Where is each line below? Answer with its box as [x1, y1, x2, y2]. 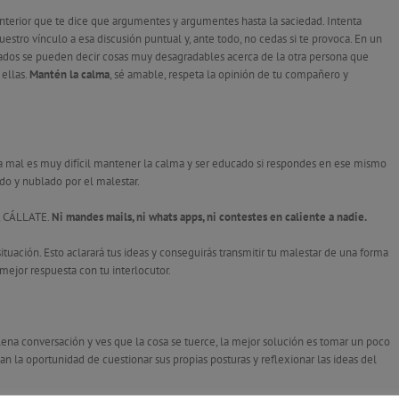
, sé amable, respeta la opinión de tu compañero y [110, 66, 348, 82]
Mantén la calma [29, 66, 110, 82]
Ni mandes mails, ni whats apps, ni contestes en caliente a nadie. [52, 208, 367, 224]
